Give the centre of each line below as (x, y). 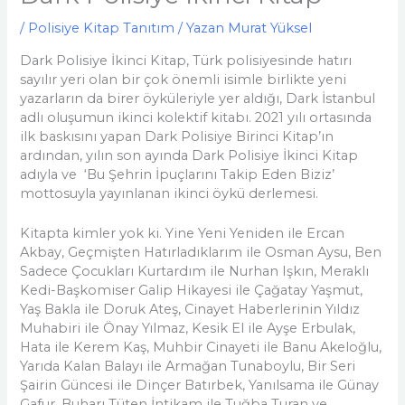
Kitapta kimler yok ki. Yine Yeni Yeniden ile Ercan (183, 234)
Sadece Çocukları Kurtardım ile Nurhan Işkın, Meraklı (195, 272)
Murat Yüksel (270, 28)
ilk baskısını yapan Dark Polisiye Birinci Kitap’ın (177, 136)
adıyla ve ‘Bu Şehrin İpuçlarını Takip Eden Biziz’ (178, 174)
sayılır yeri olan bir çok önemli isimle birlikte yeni (184, 79)
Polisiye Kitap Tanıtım (102, 28)
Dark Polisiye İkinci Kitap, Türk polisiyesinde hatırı (186, 60)
